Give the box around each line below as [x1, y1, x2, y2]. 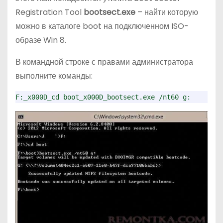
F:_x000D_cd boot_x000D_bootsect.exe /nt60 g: [15, 93, 191, 102]
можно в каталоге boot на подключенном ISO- [15, 20, 189, 32]
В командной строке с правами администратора [15, 56, 193, 68]
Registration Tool [15, 6, 84, 18]
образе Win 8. [15, 34, 66, 46]
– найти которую [137, 6, 198, 18]
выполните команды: [15, 70, 93, 82]
